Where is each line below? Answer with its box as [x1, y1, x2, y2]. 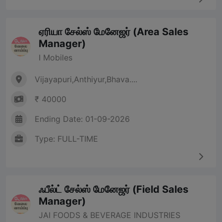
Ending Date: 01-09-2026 [35, 114, 130, 124]
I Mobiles [39, 53, 72, 63]
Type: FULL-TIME [35, 134, 98, 144]
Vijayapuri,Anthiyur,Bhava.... [35, 74, 137, 85]
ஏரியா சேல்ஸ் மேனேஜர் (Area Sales [39, 26, 188, 38]
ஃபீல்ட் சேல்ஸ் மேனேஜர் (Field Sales [39, 183, 188, 196]
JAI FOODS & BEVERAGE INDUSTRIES [39, 210, 180, 221]
